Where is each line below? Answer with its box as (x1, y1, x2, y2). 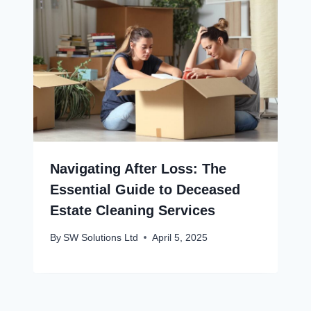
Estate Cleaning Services (50, 203, 215, 219)
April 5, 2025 (152, 232, 208, 243)
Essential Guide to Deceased (50, 182, 240, 198)
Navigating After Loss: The (50, 161, 226, 177)
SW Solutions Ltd (63, 232, 139, 243)
